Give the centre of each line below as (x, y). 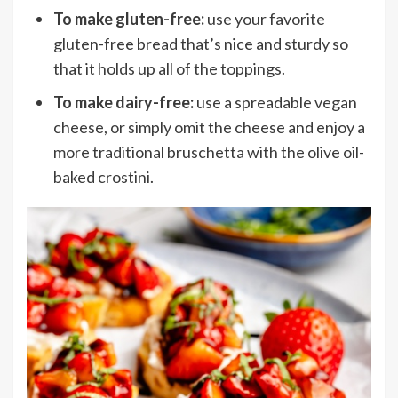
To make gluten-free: (129, 19)
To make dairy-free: (123, 103)
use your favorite (265, 19)
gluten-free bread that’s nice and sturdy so (201, 44)
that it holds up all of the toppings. (169, 69)
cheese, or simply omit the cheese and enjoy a (209, 127)
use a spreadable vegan (275, 103)
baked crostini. (103, 177)
